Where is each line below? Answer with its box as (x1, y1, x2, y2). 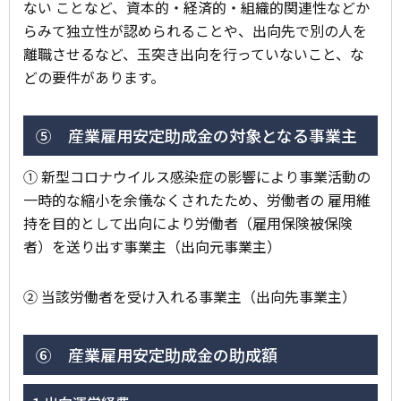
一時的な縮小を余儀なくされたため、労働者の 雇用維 (23, 188, 371, 210)
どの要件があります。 (23, 65, 165, 88)
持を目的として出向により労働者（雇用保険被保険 (23, 211, 353, 234)
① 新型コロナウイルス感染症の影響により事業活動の (23, 165, 371, 187)
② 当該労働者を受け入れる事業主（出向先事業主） (23, 285, 356, 307)
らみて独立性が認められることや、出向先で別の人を (23, 19, 367, 41)
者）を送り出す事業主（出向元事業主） (23, 235, 281, 257)
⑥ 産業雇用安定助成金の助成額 (32, 342, 277, 366)
